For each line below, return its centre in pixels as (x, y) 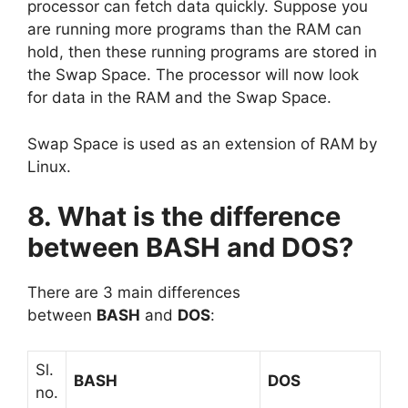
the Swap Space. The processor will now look (193, 75)
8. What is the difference (184, 216)
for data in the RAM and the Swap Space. (179, 97)
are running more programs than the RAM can (194, 29)
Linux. (49, 166)
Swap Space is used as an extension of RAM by (202, 143)
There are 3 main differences (134, 292)
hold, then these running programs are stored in (202, 52)
